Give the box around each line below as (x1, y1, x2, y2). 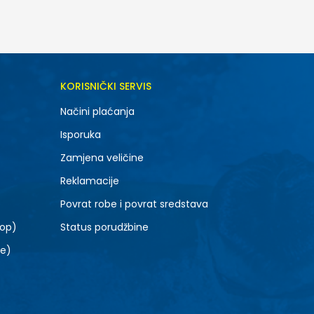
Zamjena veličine (60, 151, 144, 165)
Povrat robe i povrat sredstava (60, 197, 208, 211)
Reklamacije (60, 174, 119, 188)
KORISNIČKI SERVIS (60, 79, 151, 93)
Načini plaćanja (60, 104, 135, 118)
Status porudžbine (60, 220, 149, 234)
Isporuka (60, 128, 101, 142)
